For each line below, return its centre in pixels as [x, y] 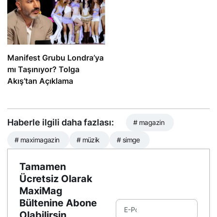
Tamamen [43, 167]
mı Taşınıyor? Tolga [43, 70]
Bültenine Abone [58, 203]
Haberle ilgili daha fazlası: [61, 123]
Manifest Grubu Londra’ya [55, 58]
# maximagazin [37, 140]
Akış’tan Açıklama [40, 81]
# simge [128, 140]
